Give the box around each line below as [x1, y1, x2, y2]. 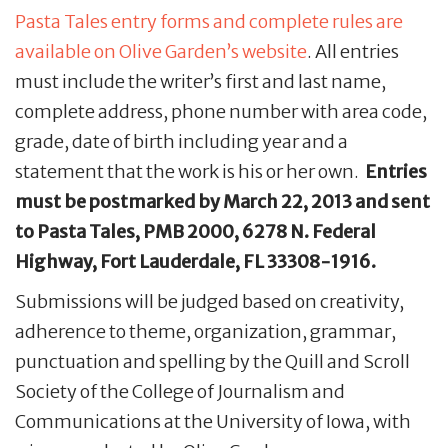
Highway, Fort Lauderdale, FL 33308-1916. [15, 250, 376, 274]
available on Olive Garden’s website [15, 40, 307, 64]
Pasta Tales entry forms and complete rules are [15, 10, 403, 34]
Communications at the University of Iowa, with [15, 410, 411, 434]
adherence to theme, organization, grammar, [15, 320, 396, 344]
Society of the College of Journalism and [15, 380, 345, 404]
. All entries [307, 40, 399, 64]
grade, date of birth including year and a [15, 130, 348, 154]
